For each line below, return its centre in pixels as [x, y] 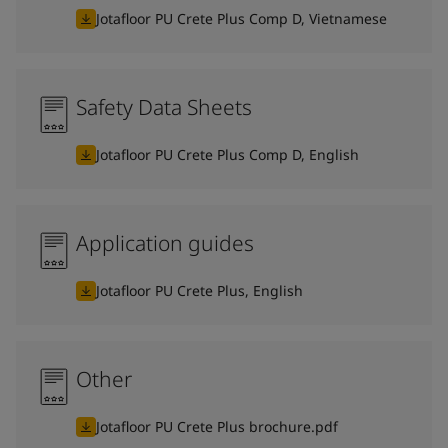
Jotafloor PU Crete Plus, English [199, 290]
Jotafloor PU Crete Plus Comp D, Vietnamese [241, 18]
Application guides [165, 242]
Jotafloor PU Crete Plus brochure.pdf [217, 426]
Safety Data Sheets [164, 106]
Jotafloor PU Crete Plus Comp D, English [227, 154]
